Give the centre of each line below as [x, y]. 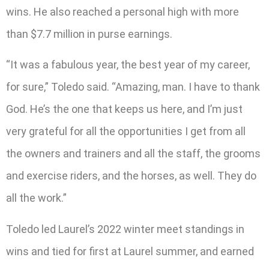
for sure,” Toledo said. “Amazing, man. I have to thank [133, 87]
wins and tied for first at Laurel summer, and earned [130, 251]
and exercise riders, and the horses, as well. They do [131, 176]
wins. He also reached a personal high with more [122, 11]
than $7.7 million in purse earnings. [89, 34]
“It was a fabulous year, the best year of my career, [128, 65]
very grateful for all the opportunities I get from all [126, 131]
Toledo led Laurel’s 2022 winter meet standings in [125, 229]
